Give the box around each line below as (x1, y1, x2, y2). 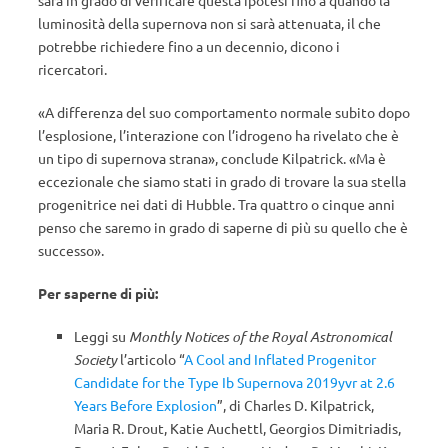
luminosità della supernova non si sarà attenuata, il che (38, 14, 381, 32)
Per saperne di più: (38, 284, 158, 302)
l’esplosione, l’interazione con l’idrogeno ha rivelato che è (38, 126, 399, 144)
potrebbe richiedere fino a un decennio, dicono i (38, 37, 340, 55)
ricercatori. (38, 60, 107, 78)
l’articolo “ (117, 350, 184, 368)
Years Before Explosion (74, 396, 217, 414)
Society (74, 350, 117, 369)
